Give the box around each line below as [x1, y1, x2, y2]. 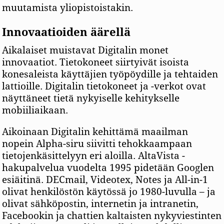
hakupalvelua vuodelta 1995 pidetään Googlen [2, 162, 214, 174]
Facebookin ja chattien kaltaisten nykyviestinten [2, 210, 222, 222]
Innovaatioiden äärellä [2, 26, 131, 39]
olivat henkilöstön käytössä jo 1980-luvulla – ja [2, 186, 216, 198]
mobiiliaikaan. [2, 104, 68, 116]
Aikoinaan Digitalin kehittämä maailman [2, 126, 188, 138]
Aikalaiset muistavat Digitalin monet [2, 44, 169, 56]
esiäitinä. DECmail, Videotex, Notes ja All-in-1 [2, 174, 208, 186]
